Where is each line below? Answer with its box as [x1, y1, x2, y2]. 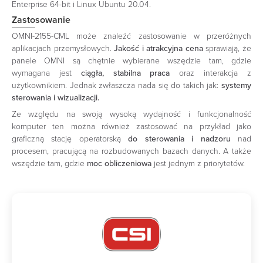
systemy [221, 80, 251, 90]
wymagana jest [12, 68, 72, 78]
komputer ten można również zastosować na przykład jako [12, 122, 251, 132]
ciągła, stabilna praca [71, 68, 170, 78]
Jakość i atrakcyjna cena [114, 43, 203, 53]
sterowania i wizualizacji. [12, 92, 99, 103]
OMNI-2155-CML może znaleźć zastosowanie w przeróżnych [12, 31, 251, 41]
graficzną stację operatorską [12, 134, 129, 144]
